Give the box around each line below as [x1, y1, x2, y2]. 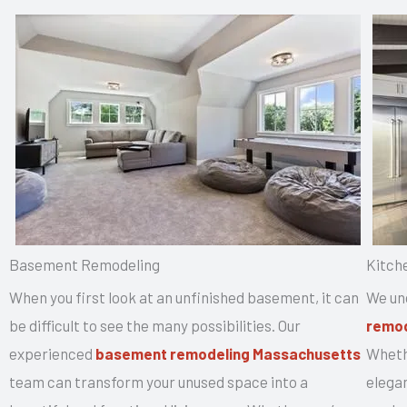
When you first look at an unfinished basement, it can [9, 287, 359, 306]
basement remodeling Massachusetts [95, 343, 361, 362]
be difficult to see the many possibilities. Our [9, 315, 301, 334]
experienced [9, 343, 95, 362]
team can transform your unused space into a [9, 372, 308, 391]
